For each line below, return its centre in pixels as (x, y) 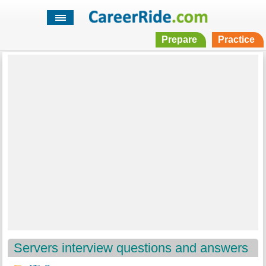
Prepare (179, 40)
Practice (236, 40)
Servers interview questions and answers (131, 248)
